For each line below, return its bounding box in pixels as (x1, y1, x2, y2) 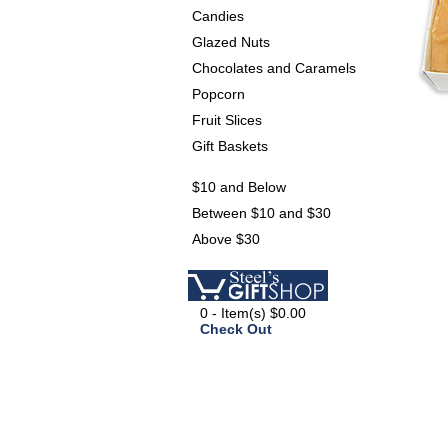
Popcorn (192, 86, 245, 102)
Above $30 (192, 231, 260, 247)
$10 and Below (192, 179, 286, 195)
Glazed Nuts (192, 34, 270, 50)
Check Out (200, 321, 272, 337)
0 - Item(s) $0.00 (200, 305, 306, 321)
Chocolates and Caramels (192, 60, 356, 76)
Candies (192, 8, 244, 24)
